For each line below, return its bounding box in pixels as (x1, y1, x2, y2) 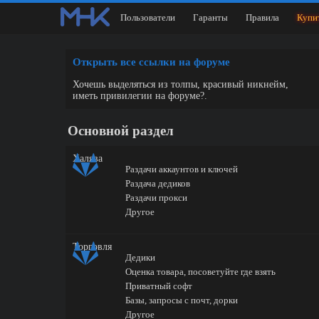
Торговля (73, 241, 112, 252)
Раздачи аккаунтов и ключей (125, 164, 238, 174)
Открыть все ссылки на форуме (73, 56, 230, 68)
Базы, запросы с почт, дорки (125, 295, 238, 305)
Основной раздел (68, 123, 174, 138)
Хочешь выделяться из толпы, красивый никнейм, (73, 79, 288, 90)
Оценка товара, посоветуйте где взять (125, 266, 276, 277)
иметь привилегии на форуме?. (73, 90, 207, 101)
